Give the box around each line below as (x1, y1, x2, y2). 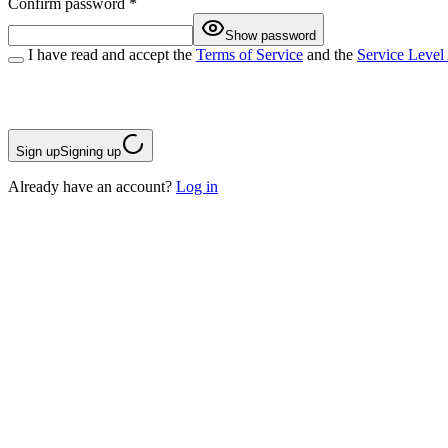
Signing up (60, 144, 121, 160)
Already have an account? (8, 178, 172, 196)
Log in (176, 178, 218, 196)
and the (303, 46, 357, 64)
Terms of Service (196, 46, 303, 64)
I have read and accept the (28, 46, 196, 64)
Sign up (16, 144, 60, 160)
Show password (225, 28, 316, 44)
